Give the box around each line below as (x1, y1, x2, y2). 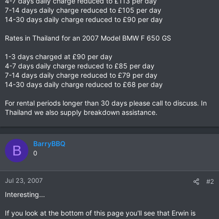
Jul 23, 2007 (5, 176, 43, 184)
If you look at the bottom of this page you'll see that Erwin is (5, 209, 196, 217)
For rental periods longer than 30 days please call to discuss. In (5, 99, 207, 107)
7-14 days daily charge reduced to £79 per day (5, 71, 157, 79)
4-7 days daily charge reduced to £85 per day (5, 62, 154, 70)
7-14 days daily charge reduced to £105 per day (5, 6, 161, 14)
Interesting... (5, 190, 45, 198)
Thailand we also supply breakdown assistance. (5, 108, 157, 116)
